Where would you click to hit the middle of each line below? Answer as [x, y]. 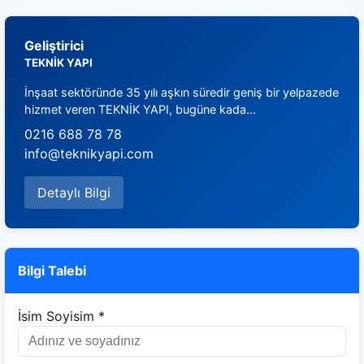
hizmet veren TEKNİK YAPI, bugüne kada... [140, 109]
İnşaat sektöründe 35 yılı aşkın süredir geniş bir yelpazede [182, 92]
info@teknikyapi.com [89, 154]
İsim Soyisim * [61, 316]
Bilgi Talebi [52, 271]
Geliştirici [54, 45]
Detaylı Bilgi [74, 193]
